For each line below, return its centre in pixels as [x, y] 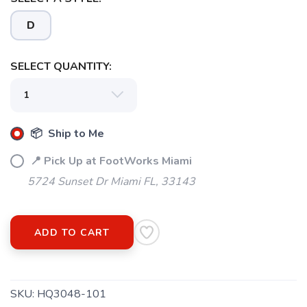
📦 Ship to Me [66, 134]
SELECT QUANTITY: [61, 66]
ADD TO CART [72, 233]
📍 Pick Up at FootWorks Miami [110, 161]
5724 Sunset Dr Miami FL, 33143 [111, 182]
